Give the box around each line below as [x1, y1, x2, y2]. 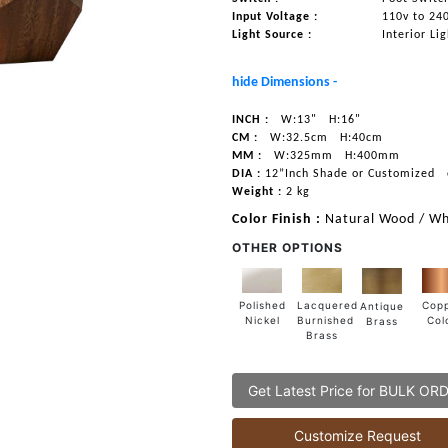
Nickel [244, 314, 280, 327]
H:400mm [341, 150, 401, 162]
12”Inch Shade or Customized [261, 168, 440, 180]
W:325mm [270, 150, 334, 162]
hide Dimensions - [232, 75, 338, 90]
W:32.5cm [266, 132, 329, 144]
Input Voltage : [232, 11, 319, 23]
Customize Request [293, 427, 421, 445]
